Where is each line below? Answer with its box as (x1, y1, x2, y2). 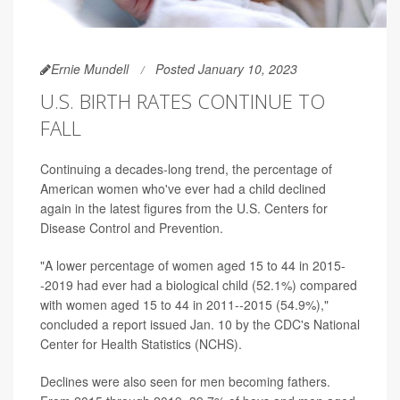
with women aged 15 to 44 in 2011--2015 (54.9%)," (40, 295, 329, 313)
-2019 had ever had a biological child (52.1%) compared (40, 275, 357, 294)
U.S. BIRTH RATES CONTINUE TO (40, 87, 325, 114)
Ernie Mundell (51, 59, 129, 78)
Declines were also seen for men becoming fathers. (40, 371, 330, 390)
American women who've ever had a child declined (40, 179, 326, 197)
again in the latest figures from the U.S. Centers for (40, 198, 328, 217)
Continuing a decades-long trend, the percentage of (40, 159, 332, 178)
